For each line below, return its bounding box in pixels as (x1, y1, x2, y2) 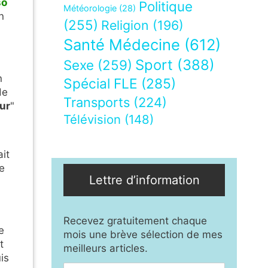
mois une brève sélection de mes (63, 229, 223, 241)
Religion (101, 17, 149, 33)
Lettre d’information (89, 173, 200, 188)
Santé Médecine (63, 35, 180, 54)
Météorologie (63, 3, 117, 14)
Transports (63, 95, 130, 111)
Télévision (63, 112, 121, 127)
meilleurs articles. (63, 242, 148, 255)
